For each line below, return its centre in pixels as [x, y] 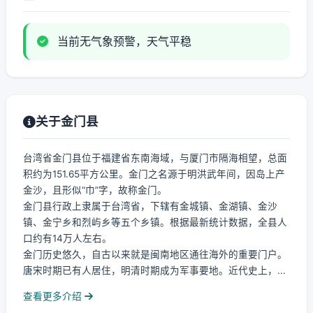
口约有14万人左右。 [67, 238]
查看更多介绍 [54, 296]
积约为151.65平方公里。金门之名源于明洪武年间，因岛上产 [154, 174]
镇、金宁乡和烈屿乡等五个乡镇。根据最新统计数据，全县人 [155, 222]
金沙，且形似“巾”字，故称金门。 [95, 190]
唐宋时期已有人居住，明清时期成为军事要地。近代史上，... [154, 270]
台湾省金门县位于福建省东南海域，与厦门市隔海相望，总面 [155, 158]
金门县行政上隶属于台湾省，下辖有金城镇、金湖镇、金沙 [150, 206]
